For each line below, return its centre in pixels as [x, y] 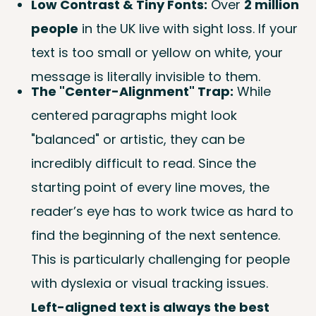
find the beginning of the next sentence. [156, 236]
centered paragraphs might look [134, 116]
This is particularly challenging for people [160, 260]
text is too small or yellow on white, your [157, 53]
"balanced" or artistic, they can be [138, 140]
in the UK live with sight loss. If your [188, 29]
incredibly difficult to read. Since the [144, 164]
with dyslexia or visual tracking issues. [150, 284]
